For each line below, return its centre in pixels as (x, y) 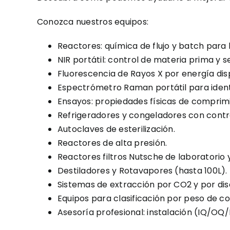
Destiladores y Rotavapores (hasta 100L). (142, 171)
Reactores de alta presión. (112, 143)
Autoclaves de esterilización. (116, 129)
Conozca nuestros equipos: (93, 22)
